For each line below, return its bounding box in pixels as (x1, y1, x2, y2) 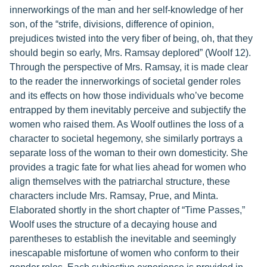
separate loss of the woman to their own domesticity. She (10, 148, 248, 158)
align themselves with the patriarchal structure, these (10, 176, 230, 187)
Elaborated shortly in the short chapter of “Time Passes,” (10, 205, 245, 215)
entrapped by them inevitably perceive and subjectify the (10, 105, 246, 115)
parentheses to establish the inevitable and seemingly (10, 234, 236, 244)
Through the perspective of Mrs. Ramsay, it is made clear (10, 62, 248, 72)
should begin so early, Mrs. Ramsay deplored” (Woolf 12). (10, 48, 251, 58)
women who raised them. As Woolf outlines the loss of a (10, 119, 244, 129)
